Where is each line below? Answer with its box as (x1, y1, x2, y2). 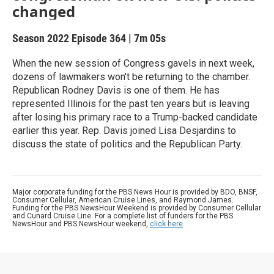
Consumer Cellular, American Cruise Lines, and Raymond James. (12, 196, 234, 204)
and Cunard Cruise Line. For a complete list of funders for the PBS (12, 212, 233, 220)
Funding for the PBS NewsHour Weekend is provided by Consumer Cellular (12, 204, 261, 212)
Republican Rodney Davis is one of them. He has (12, 84, 220, 96)
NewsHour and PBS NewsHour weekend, (12, 220, 150, 228)
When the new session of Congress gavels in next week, (12, 57, 254, 69)
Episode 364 (72, 32, 126, 45)
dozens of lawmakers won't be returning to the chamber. (12, 71, 250, 83)
